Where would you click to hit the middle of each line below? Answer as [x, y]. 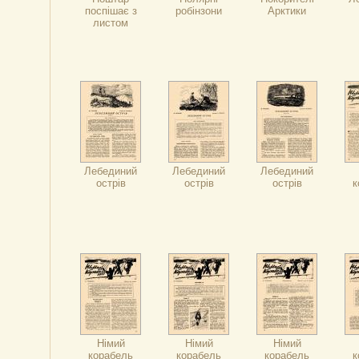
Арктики [287, 11]
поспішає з [111, 11]
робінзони [199, 11]
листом [111, 23]
